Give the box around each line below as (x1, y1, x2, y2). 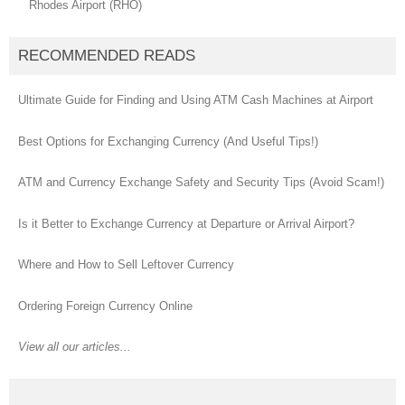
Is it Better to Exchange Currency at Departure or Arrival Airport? (18, 216, 354, 231)
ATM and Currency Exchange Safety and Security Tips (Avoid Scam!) (18, 175, 384, 190)
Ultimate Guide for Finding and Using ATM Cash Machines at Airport (18, 93, 373, 108)
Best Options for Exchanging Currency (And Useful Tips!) (18, 134, 318, 148)
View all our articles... (18, 340, 131, 354)
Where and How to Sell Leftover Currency (18, 258, 234, 272)
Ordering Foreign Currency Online (18, 298, 193, 313)
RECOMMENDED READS (18, 47, 195, 65)
